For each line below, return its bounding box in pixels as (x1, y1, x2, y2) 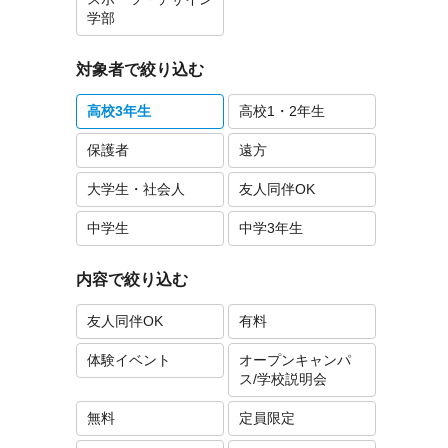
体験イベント (87, 352, 171, 368)
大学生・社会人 (87, 181, 185, 197)
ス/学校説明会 (239, 371, 327, 387)
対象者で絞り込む (76, 61, 204, 78)
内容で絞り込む (76, 271, 188, 288)
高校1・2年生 (239, 103, 325, 119)
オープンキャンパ (239, 352, 351, 368)
